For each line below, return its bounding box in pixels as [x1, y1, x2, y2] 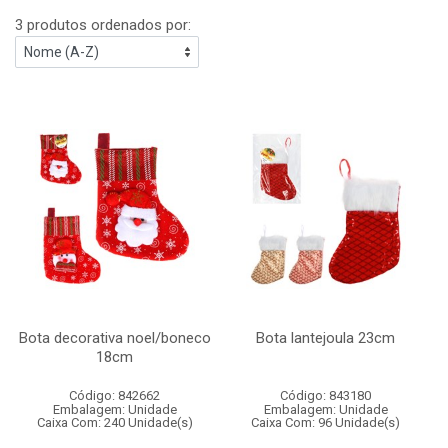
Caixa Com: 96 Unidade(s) [251, 415, 400, 430]
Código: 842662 [69, 388, 160, 403]
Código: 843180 [280, 388, 371, 403]
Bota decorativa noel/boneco [18, 329, 211, 347]
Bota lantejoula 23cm [256, 329, 395, 347]
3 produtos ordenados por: [15, 16, 191, 34]
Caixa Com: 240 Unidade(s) [36, 415, 193, 430]
